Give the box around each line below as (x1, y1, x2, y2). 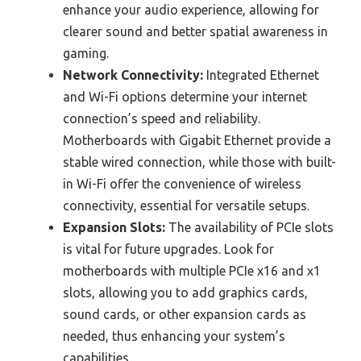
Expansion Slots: (63, 220, 165, 235)
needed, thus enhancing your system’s (63, 329, 285, 344)
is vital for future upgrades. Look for (63, 242, 274, 257)
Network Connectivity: (63, 68, 203, 83)
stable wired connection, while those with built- (63, 155, 336, 170)
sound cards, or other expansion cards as (63, 307, 306, 322)
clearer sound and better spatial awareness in (63, 24, 328, 39)
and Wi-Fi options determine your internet (63, 89, 307, 105)
